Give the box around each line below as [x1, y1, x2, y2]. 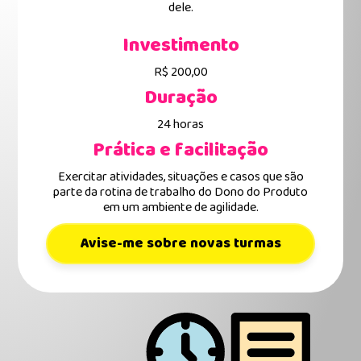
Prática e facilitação [93, 135, 268, 166]
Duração [143, 82, 218, 114]
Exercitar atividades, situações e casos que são [57, 167, 304, 188]
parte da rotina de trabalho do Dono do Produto [53, 182, 308, 203]
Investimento [122, 30, 239, 61]
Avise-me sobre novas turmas [80, 232, 281, 255]
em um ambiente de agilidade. [102, 197, 259, 218]
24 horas [157, 114, 204, 135]
